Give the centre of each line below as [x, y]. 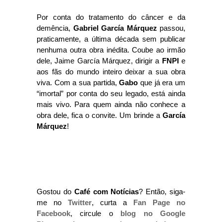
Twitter [80, 202]
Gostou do [55, 192]
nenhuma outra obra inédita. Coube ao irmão [111, 50]
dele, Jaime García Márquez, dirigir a [99, 61]
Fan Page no [159, 202]
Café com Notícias [107, 192]
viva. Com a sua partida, [78, 83]
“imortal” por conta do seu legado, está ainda [111, 93]
